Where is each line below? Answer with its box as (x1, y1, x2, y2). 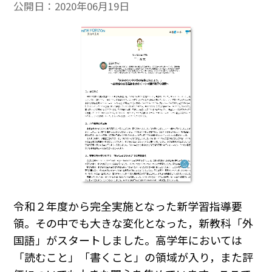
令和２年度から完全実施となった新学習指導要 (13, 198, 243, 214)
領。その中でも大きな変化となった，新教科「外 (13, 215, 254, 231)
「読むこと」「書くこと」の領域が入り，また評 (13, 249, 254, 265)
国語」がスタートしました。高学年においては (13, 232, 243, 248)
